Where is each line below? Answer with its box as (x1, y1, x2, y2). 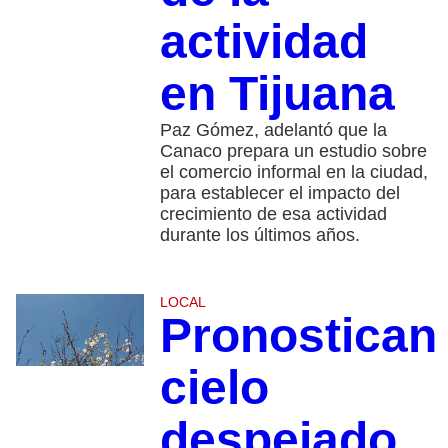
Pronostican (159, 308, 437, 362)
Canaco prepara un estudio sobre (159, 140, 427, 161)
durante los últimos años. (159, 224, 360, 245)
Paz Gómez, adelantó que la (159, 119, 387, 140)
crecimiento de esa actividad (159, 203, 387, 224)
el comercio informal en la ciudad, (159, 161, 428, 182)
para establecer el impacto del (159, 182, 400, 203)
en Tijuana (159, 66, 395, 120)
